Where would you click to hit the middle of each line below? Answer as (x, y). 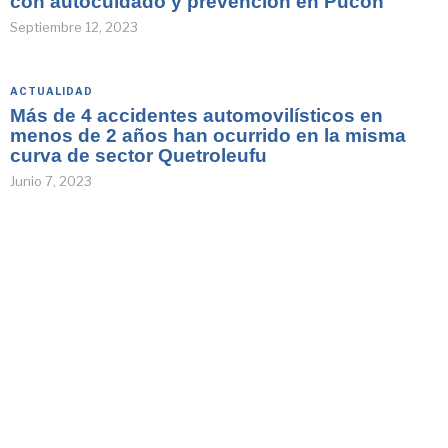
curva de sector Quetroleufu (138, 155)
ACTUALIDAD (51, 90)
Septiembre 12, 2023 (74, 26)
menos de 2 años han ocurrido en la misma (208, 135)
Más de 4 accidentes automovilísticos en (196, 115)
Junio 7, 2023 (51, 180)
